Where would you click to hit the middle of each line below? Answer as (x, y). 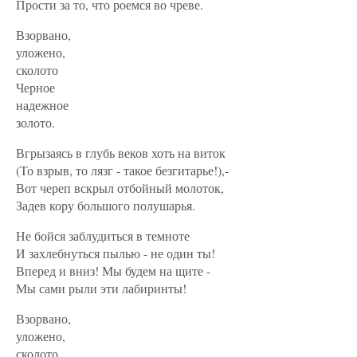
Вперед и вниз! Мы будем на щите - (113, 271)
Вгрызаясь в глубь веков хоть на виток (121, 153)
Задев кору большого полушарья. (106, 205)
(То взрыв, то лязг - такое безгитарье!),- (122, 170)
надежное (42, 105)
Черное (35, 87)
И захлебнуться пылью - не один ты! (116, 253)
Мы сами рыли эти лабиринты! (101, 288)
